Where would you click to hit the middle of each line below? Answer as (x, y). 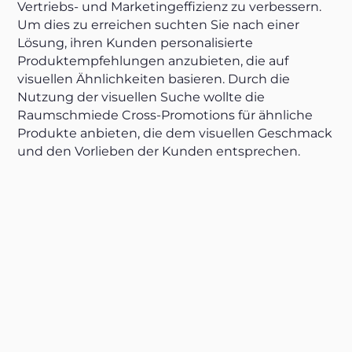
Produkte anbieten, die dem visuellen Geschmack (175, 133)
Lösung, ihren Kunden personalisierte (136, 42)
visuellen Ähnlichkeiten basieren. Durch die (154, 79)
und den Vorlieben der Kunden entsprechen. (159, 151)
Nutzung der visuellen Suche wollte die (141, 97)
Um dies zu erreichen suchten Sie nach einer (159, 24)
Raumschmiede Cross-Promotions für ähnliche (165, 115)
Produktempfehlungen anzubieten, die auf (153, 60)
